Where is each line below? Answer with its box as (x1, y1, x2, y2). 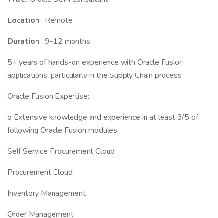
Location (7, 15, 41, 26)
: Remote (41, 15, 73, 26)
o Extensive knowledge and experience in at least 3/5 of (7, 112, 198, 123)
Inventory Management (7, 188, 86, 199)
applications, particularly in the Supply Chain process (7, 70, 182, 81)
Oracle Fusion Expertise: (7, 91, 89, 102)
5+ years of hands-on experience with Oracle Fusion (7, 57, 183, 68)
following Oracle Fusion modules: (7, 125, 119, 136)
